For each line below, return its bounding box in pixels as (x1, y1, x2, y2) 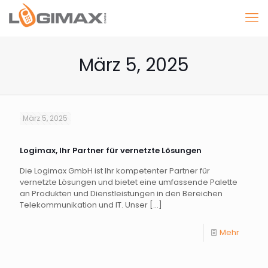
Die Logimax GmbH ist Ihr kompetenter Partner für (20, 165, 210, 176)
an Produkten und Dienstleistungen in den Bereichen (20, 188, 223, 199)
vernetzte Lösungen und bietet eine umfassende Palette (20, 176, 237, 188)
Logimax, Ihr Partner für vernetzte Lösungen (20, 145, 202, 156)
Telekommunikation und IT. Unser (20, 199, 148, 211)
